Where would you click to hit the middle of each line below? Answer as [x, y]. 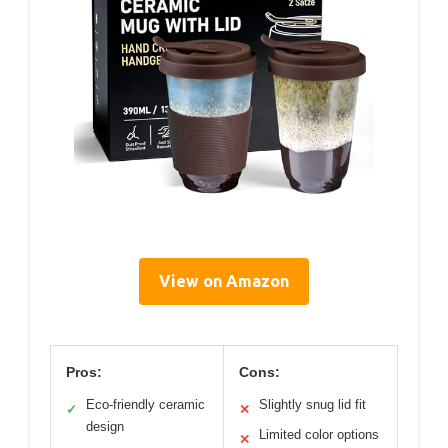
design [105, 426]
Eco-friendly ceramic [145, 404]
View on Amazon [224, 281]
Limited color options [319, 434]
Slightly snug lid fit [312, 404]
